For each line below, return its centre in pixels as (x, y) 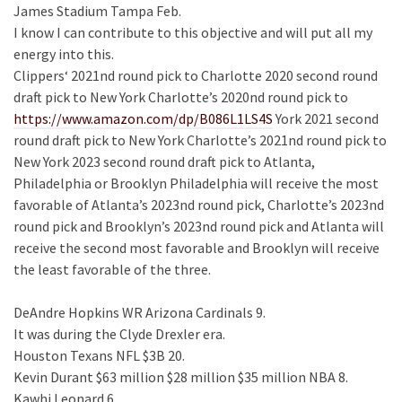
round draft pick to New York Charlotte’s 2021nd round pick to (200, 140)
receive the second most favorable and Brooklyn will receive (197, 248)
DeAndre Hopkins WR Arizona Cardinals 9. (140, 312)
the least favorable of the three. (112, 269)
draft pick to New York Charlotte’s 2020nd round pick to (181, 97)
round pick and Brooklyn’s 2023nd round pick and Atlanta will (199, 226)
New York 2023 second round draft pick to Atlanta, (164, 162)
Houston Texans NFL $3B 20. (99, 355)
